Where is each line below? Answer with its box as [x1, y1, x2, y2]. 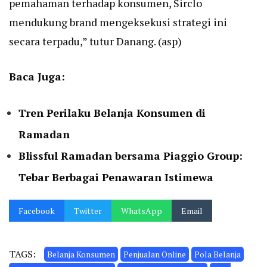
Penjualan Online [123, 249, 186, 260]
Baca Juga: [9, 69, 65, 84]
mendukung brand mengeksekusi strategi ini [9, 15, 227, 30]
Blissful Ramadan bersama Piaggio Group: [18, 148, 243, 163]
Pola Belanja [194, 249, 241, 260]
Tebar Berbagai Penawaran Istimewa [18, 170, 213, 185]
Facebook [18, 205, 55, 217]
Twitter [74, 205, 102, 217]
